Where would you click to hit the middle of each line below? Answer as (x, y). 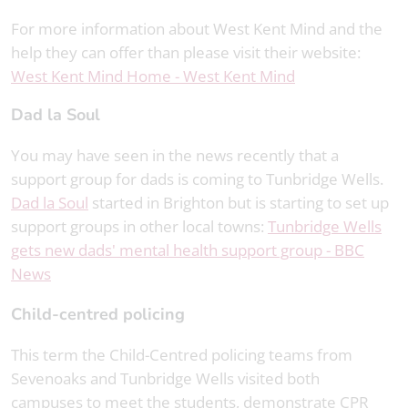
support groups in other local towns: (139, 226)
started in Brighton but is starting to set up (239, 203)
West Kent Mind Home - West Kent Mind (153, 76)
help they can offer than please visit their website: (186, 52)
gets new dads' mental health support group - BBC (188, 250)
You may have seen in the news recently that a (175, 155)
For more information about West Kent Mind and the (197, 29)
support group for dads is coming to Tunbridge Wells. (197, 179)
